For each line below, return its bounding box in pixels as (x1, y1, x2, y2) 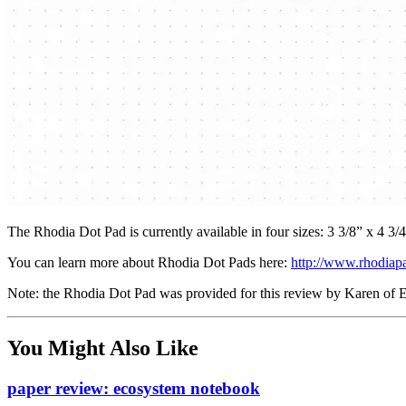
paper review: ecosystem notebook (7, 378, 260, 398)
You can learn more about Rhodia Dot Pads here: (7, 254, 291, 270)
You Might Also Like (7, 335, 198, 360)
